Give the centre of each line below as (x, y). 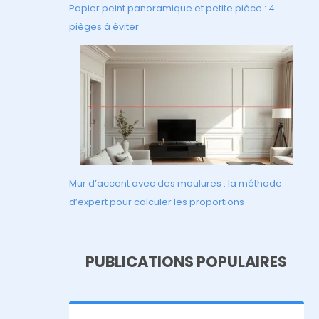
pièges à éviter (104, 26)
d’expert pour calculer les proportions (156, 202)
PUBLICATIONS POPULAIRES (187, 261)
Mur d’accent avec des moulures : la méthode (175, 183)
